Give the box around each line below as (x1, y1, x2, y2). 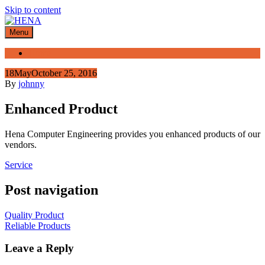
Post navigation (5, 182, 98, 198)
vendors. (5, 139, 37, 150)
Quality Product (5, 209, 64, 220)
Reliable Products (5, 220, 70, 231)
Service (5, 159, 33, 170)
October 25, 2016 (31, 68, 97, 78)
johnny (18, 79, 44, 89)
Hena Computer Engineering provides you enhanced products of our (5, 128, 260, 139)
